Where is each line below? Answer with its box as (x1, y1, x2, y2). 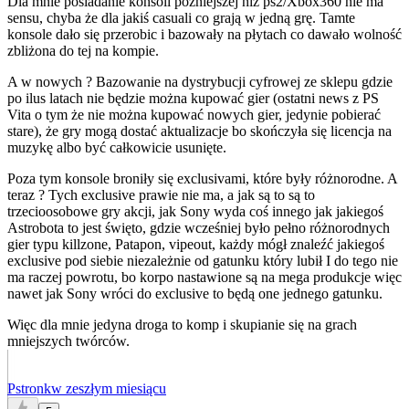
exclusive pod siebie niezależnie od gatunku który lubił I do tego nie (7, 253, 398, 269)
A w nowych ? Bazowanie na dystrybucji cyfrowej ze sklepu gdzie (7, 74, 393, 90)
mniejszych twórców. (7, 333, 130, 350)
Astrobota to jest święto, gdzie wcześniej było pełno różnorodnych (7, 220, 390, 236)
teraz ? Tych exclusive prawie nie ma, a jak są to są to (7, 187, 315, 204)
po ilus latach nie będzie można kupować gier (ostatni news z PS (7, 90, 379, 107)
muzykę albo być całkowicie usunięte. (7, 140, 226, 156)
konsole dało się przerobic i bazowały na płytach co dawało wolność (7, 26, 402, 43)
